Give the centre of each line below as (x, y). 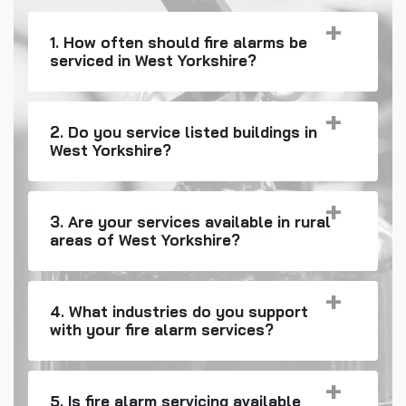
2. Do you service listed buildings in (184, 131)
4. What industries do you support (179, 312)
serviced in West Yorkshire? (153, 60)
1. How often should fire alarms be (179, 42)
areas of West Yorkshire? (145, 239)
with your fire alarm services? (162, 330)
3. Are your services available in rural (190, 221)
